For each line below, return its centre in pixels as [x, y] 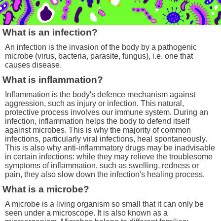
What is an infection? [50, 33]
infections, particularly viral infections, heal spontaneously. [106, 139]
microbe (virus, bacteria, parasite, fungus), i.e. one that [99, 56]
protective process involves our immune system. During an [107, 112]
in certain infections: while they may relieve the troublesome [109, 157]
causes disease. [33, 65]
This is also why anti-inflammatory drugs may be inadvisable [110, 148]
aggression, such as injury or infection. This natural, [94, 104]
